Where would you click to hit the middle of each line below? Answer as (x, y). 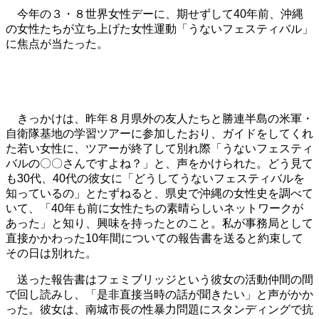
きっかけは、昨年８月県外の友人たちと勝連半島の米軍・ (165, 119)
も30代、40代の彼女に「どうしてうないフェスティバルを (155, 179)
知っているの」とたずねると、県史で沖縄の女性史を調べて (159, 194)
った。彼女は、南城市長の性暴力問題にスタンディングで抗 (159, 310)
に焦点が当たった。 (57, 44)
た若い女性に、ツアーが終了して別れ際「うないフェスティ (159, 149)
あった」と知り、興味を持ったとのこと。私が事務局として (159, 224)
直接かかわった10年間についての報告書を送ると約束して (155, 239)
